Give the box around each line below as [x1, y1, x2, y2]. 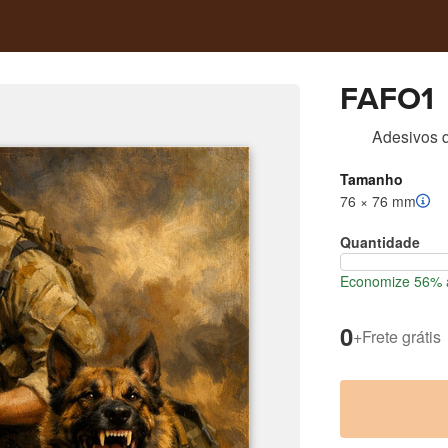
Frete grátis [362, 324, 441, 348]
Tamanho [340, 169, 403, 189]
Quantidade [340, 232, 420, 252]
